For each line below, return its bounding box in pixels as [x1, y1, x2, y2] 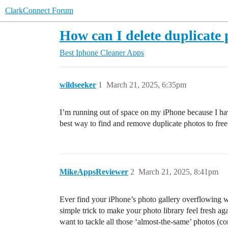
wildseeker [60, 80, 96, 89]
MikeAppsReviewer [60, 167, 128, 176]
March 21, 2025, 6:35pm [106, 80, 186, 89]
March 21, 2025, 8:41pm [138, 167, 218, 176]
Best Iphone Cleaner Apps [60, 48, 144, 57]
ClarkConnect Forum [5, 6, 73, 15]
